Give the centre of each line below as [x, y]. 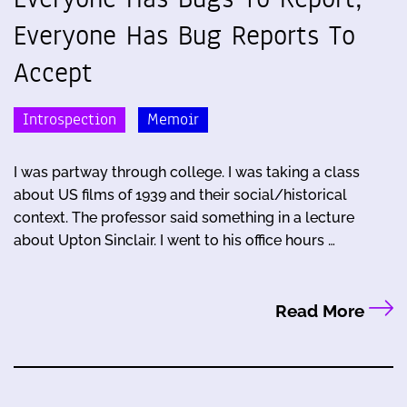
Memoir [173, 120]
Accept [53, 72]
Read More [322, 311]
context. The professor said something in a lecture [184, 218]
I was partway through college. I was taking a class [187, 173]
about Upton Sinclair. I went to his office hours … [174, 241]
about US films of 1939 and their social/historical [180, 195]
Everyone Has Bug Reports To [184, 35]
